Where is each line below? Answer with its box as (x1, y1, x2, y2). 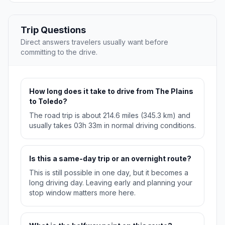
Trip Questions (21, 25, 86, 36)
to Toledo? (29, 97, 67, 106)
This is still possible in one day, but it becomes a (29, 168, 188, 177)
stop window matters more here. (29, 188, 136, 197)
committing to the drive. (21, 48, 97, 57)
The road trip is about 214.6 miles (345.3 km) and (29, 111, 190, 120)
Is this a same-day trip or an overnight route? (29, 154, 191, 163)
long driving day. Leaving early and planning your (29, 178, 192, 187)
